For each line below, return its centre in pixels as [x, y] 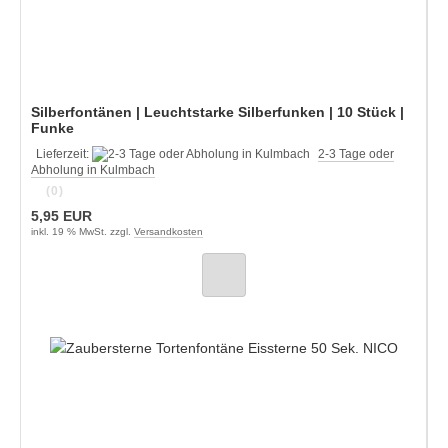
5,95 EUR [61, 215]
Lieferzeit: [64, 153]
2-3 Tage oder [356, 153]
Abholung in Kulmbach [93, 169]
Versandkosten [168, 231]
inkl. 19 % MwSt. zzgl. [82, 231]
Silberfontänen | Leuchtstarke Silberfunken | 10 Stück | [217, 111]
